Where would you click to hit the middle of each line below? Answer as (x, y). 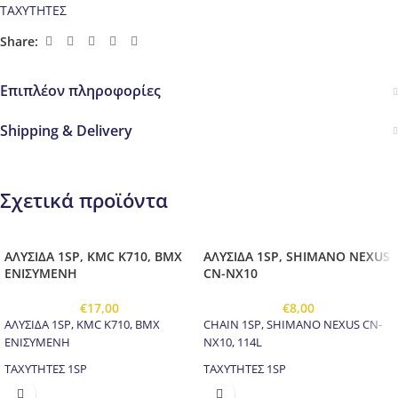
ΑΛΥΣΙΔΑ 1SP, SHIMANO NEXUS (297, 257)
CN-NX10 (231, 274)
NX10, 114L (233, 343)
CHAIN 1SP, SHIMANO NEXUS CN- (293, 325)
